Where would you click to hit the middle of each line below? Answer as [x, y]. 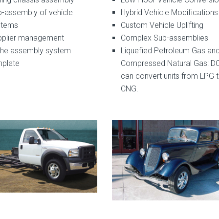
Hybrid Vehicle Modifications [169, 12]
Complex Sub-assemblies [164, 38]
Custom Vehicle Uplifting [162, 25]
